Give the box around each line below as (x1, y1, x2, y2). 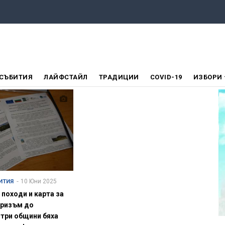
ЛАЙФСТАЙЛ (44, 73, 88, 81)
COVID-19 (150, 73, 182, 81)
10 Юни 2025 (21, 178, 57, 185)
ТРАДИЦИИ (98, 73, 139, 81)
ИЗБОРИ (193, 73, 224, 81)
